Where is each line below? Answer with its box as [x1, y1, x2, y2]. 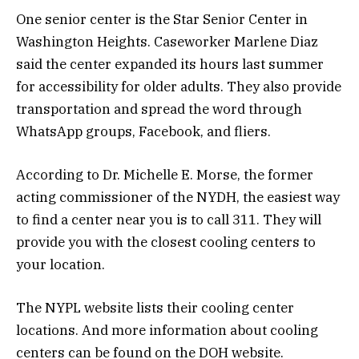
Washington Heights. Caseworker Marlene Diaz [16, 32, 318, 50]
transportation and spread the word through [16, 99, 302, 118]
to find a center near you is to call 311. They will [16, 210, 321, 228]
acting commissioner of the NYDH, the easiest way [16, 188, 340, 206]
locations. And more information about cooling [16, 321, 318, 340]
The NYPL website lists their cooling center [16, 299, 294, 317]
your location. [16, 255, 108, 273]
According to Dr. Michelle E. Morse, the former [16, 165, 313, 184]
